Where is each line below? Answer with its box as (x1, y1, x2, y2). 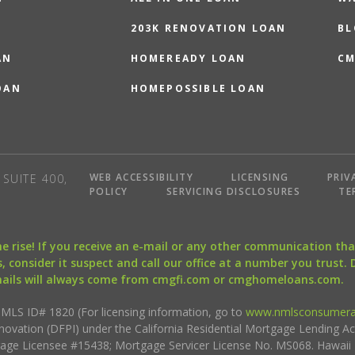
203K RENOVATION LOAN (130, 21, 287, 35)
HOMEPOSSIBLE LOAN (130, 82, 266, 95)
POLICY (89, 185, 128, 198)
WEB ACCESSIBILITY (89, 170, 194, 184)
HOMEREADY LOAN (130, 52, 246, 65)
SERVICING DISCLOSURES (166, 185, 301, 198)
